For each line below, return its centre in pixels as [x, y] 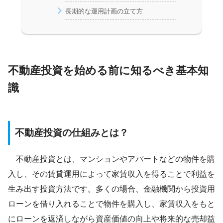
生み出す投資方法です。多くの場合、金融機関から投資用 [111, 189]
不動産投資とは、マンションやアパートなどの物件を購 [111, 159]
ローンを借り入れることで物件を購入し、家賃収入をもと [111, 204]
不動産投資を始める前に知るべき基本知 [108, 70]
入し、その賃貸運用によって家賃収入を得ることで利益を [111, 174]
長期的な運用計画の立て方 [104, 11]
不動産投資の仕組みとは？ [72, 133]
